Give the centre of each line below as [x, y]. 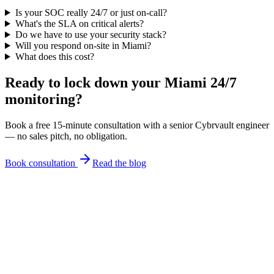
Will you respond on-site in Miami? [83, 45]
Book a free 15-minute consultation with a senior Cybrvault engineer [137, 125]
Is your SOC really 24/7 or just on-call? [91, 12]
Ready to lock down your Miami [108, 82]
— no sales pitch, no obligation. [66, 136]
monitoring [40, 99]
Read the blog [119, 163]
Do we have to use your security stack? [91, 34]
